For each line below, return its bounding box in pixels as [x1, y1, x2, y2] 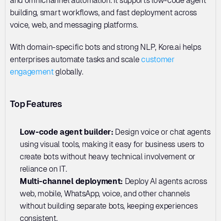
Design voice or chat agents [115, 127, 211, 137]
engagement [10, 67, 54, 76]
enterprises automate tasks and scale [10, 54, 142, 64]
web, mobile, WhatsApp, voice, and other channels [20, 188, 190, 198]
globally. [53, 67, 83, 76]
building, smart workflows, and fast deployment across [10, 7, 197, 17]
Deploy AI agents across [124, 176, 207, 186]
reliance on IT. [20, 164, 67, 174]
